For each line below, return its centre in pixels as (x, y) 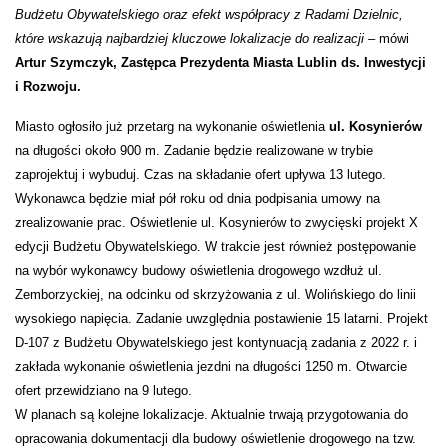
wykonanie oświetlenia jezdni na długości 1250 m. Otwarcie (233, 367)
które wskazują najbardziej (91, 39)
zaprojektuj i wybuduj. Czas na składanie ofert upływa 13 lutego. (200, 175)
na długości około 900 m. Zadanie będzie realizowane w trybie (194, 151)
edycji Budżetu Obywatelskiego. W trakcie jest (152, 247)
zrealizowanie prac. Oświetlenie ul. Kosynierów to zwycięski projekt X (216, 223)
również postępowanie (352, 247)
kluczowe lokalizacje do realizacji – (271, 39)
